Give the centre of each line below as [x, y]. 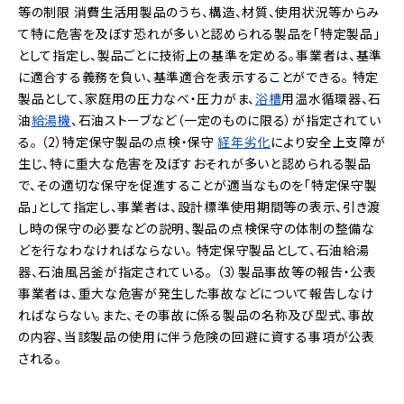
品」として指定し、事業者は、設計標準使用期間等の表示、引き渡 [200, 207]
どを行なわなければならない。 [106, 250]
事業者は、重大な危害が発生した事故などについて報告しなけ [196, 293]
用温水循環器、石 [332, 98]
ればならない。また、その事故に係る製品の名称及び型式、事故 [197, 315]
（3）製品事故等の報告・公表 [296, 271]
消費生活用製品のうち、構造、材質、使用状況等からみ [227, 12]
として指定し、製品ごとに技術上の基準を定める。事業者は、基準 [201, 55]
